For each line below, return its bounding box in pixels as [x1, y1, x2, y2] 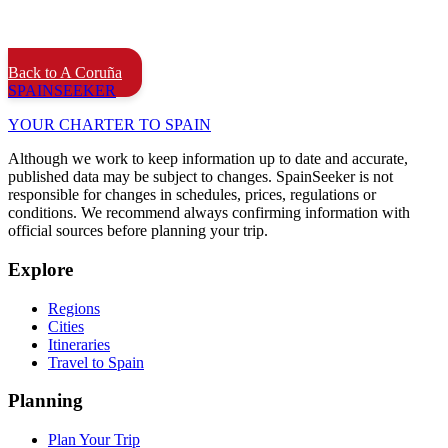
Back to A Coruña [8, 64, 122, 82]
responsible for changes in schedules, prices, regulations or [8, 186, 376, 204]
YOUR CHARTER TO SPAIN [8, 116, 211, 134]
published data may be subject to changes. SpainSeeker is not [8, 168, 393, 186]
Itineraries [48, 335, 110, 353]
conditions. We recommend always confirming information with [8, 204, 410, 222]
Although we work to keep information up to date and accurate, [8, 150, 408, 168]
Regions [48, 299, 100, 317]
